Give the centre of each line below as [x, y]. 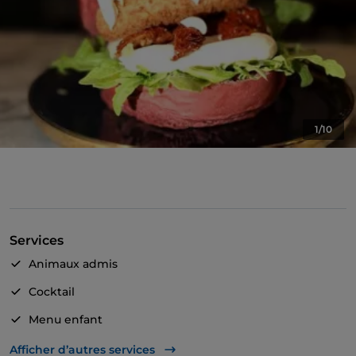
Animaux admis [73, 264]
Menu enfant [66, 320]
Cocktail [52, 292]
